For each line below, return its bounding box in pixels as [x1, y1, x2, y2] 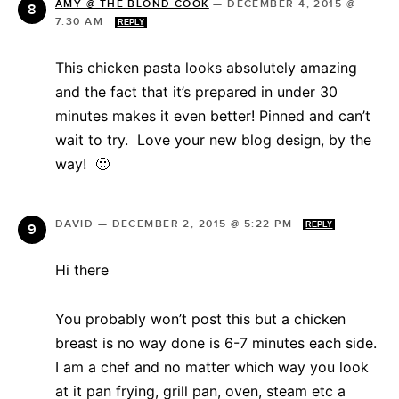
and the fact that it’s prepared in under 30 [55, 82, 338, 101]
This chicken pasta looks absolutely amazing [55, 58, 357, 77]
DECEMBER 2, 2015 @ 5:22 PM [111, 216, 297, 231]
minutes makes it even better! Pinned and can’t [55, 106, 370, 125]
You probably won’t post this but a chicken [55, 309, 346, 328]
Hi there [55, 260, 109, 279]
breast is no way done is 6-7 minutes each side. [55, 333, 377, 352]
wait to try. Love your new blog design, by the [55, 130, 371, 149]
